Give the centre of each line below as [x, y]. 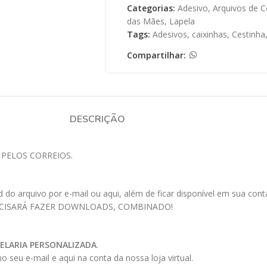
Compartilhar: [156, 55]
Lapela [182, 21]
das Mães [145, 21]
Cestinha [248, 34]
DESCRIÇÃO [97, 119]
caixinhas [209, 34]
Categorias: [151, 8]
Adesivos [170, 34]
